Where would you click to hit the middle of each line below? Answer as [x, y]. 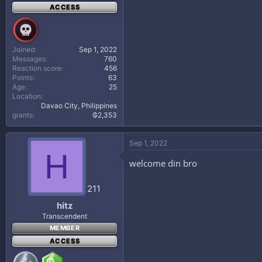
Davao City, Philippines [79, 106]
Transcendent [65, 216]
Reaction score [37, 68]
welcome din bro [163, 163]
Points [23, 77]
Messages [29, 59]
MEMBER [65, 228]
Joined [23, 49]
